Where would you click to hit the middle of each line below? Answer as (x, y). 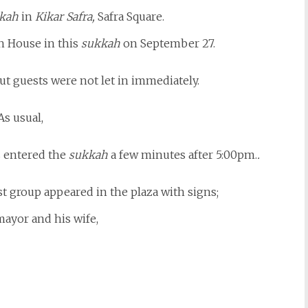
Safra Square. (129, 16)
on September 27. (168, 43)
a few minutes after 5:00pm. (184, 155)
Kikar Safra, (65, 16)
